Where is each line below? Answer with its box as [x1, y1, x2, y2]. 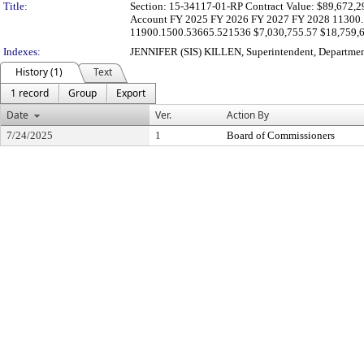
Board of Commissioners [227, 129, 335, 141]
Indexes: [3, 45, 41, 58]
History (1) [15, 65, 63, 79]
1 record [11, 86, 49, 100]
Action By [227, 108, 269, 122]
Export [116, 86, 145, 100]
